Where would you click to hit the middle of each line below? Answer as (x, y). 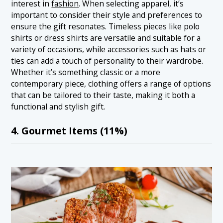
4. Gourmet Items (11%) (69, 131)
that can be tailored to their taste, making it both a (103, 95)
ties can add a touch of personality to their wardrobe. (107, 61)
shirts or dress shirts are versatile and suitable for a (106, 38)
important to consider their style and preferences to (107, 15)
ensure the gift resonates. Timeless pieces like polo (106, 27)
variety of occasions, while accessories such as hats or (109, 50)
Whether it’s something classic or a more (86, 72)
